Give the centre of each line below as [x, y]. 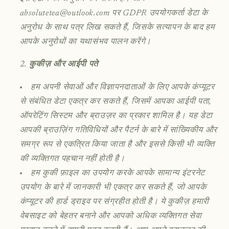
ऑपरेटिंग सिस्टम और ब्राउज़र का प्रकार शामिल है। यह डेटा [116, 116]
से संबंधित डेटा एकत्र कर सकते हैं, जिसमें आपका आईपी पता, [116, 101]
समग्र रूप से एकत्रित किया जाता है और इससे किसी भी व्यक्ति [117, 144]
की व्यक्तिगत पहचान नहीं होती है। [72, 159]
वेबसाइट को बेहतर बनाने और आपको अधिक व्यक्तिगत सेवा [111, 216]
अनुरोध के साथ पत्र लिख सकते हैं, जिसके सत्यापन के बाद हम [117, 27]
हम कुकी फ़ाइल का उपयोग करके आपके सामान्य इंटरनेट [118, 173]
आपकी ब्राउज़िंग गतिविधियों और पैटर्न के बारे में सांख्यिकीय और [118, 130]
